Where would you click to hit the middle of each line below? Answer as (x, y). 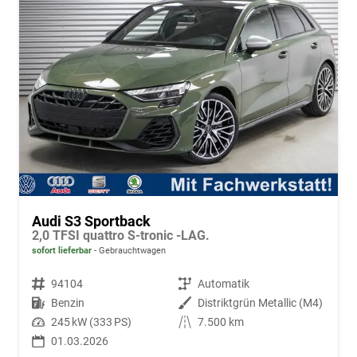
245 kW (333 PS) (91, 322)
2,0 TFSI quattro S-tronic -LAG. (121, 235)
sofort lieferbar (62, 250)
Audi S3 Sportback (91, 221)
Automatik (224, 283)
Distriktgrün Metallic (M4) (260, 302)
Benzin (68, 302)
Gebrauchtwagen (131, 250)
